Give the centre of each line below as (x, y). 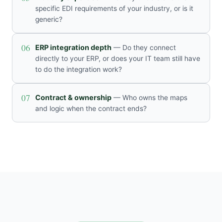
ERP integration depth (73, 47)
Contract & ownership (73, 97)
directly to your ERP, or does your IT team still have (118, 58)
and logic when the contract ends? (91, 109)
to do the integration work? (79, 69)
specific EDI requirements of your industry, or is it (114, 8)
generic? (49, 19)
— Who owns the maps (149, 98)
